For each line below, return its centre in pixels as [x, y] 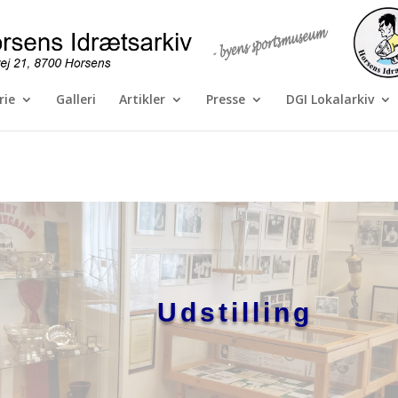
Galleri [76, 99]
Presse [226, 99]
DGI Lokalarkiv [330, 99]
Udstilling [235, 312]
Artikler [142, 99]
